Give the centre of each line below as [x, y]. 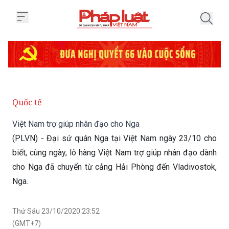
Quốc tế [27, 76]
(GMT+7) [27, 197]
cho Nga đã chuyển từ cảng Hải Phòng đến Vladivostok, [114, 140]
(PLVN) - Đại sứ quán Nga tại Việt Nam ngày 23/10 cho [114, 112]
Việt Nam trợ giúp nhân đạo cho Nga [76, 97]
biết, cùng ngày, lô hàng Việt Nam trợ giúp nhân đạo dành [114, 126]
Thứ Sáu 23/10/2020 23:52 [56, 185]
